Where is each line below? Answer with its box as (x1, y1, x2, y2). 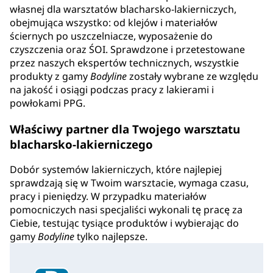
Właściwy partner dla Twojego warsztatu (10, 121, 240, 136)
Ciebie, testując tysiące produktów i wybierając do (10, 216, 239, 230)
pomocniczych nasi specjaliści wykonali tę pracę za (10, 203, 243, 217)
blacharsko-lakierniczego (10, 136, 153, 152)
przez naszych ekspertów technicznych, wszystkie (10, 55, 239, 69)
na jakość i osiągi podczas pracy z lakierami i (10, 82, 214, 96)
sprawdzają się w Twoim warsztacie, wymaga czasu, (10, 176, 249, 190)
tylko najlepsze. (74, 230, 147, 244)
